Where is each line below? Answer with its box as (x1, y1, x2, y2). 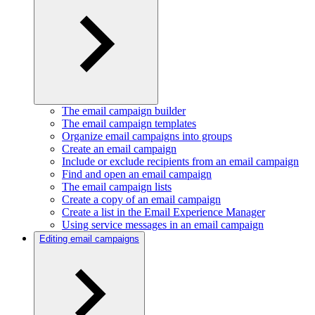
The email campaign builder (62, 105, 186, 117)
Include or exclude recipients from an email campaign (62, 155, 299, 167)
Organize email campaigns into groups (62, 130, 232, 142)
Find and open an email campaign (62, 168, 212, 180)
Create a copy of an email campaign (62, 193, 221, 205)
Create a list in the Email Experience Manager (62, 206, 265, 218)
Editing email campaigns (39, 233, 139, 244)
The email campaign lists (62, 181, 172, 193)
